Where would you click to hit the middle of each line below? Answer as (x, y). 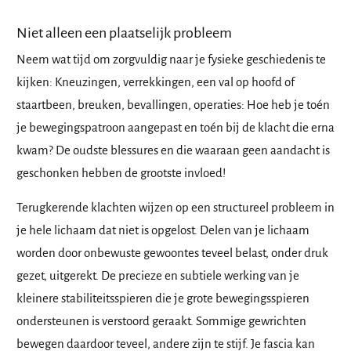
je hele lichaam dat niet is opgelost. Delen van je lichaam (163, 230)
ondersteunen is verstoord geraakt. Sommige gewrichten (161, 321)
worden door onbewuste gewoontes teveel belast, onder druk (172, 253)
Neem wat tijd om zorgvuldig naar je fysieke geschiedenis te (171, 60)
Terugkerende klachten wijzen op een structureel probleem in (175, 208)
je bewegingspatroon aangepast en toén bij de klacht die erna (175, 128)
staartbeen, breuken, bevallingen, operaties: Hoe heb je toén (173, 105)
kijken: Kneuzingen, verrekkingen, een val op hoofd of (156, 82)
